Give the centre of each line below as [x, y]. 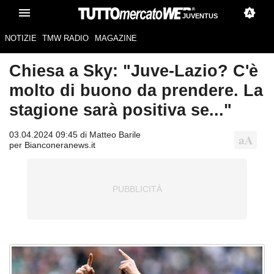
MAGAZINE [116, 39]
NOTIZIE [20, 39]
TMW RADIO [66, 39]
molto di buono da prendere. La [136, 91]
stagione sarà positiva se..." [120, 110]
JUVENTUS [200, 16]
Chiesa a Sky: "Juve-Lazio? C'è [134, 71]
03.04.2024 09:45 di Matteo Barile [75, 135]
